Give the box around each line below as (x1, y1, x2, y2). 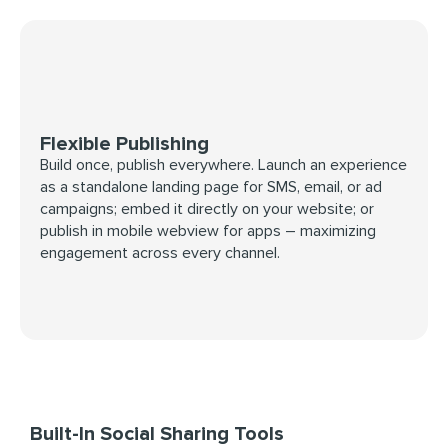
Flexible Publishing (40, 131, 209, 156)
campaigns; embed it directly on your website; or (40, 198, 374, 219)
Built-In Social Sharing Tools (30, 421, 284, 446)
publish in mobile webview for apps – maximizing (40, 220, 376, 241)
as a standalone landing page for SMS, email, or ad (40, 176, 382, 197)
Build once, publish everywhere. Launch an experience (40, 154, 407, 175)
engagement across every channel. (40, 242, 280, 263)
